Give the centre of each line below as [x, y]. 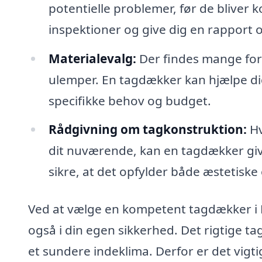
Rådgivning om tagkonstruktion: [147, 130]
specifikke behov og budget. [130, 100]
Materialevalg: [92, 58]
